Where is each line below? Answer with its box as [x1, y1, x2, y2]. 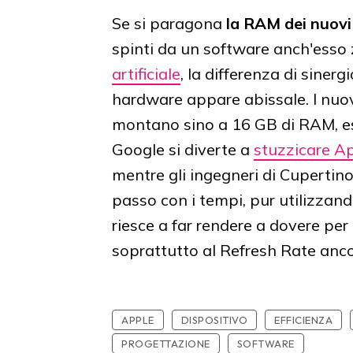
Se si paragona [112, 13, 226, 34]
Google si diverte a [112, 139, 254, 160]
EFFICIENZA [274, 314, 333, 327]
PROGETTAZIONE [121, 337, 210, 351]
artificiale [112, 64, 180, 84]
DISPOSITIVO [180, 314, 247, 327]
